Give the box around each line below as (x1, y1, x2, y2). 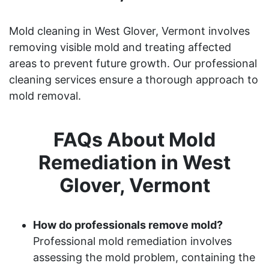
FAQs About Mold (53, 127, 216, 151)
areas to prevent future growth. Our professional (9, 56, 257, 70)
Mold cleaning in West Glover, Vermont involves (9, 24, 250, 37)
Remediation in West (38, 150, 231, 174)
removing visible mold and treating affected (9, 40, 231, 53)
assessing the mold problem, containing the (33, 250, 255, 264)
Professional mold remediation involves (33, 234, 232, 247)
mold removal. (9, 89, 81, 102)
